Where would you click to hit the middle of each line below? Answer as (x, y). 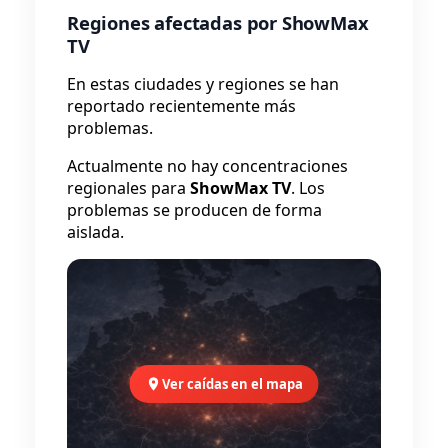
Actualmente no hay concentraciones (207, 166)
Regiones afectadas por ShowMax (218, 23)
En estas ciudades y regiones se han (203, 84)
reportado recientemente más (181, 106)
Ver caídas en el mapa (232, 384)
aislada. (95, 232)
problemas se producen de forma (194, 210)
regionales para (128, 188)
